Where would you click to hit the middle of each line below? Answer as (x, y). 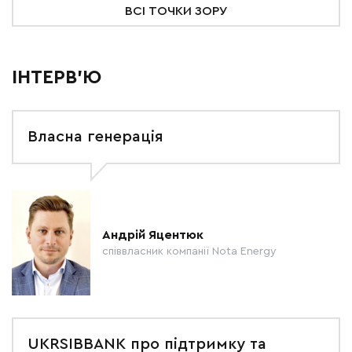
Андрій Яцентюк (153, 235)
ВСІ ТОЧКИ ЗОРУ (176, 11)
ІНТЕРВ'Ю (57, 78)
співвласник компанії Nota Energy (189, 251)
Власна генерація (95, 137)
